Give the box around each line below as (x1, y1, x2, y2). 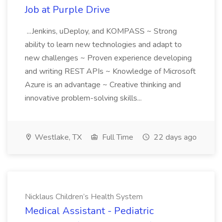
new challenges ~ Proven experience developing (25, 53, 192, 63)
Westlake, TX (33, 132, 82, 143)
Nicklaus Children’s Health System (25, 191, 143, 202)
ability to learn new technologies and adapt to (25, 39, 182, 50)
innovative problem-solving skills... (25, 93, 144, 104)
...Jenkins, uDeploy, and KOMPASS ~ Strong (25, 26, 177, 37)
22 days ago (152, 132, 197, 143)
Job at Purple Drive (25, 3, 110, 16)
